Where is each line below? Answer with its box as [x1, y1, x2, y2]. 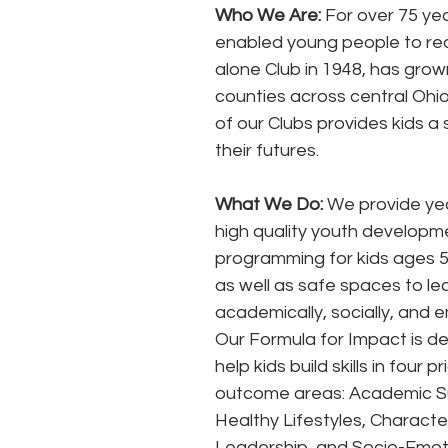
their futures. [215, 141, 323, 161]
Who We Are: [215, 6, 321, 26]
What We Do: [215, 195, 323, 215]
